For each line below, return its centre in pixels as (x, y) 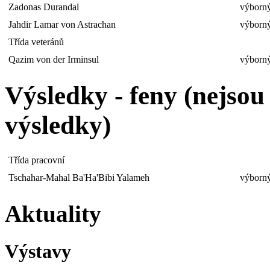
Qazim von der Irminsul (54, 59)
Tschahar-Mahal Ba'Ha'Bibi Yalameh (79, 178)
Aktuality (53, 213)
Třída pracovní (36, 160)
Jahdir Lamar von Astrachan (62, 24)
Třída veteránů (36, 42)
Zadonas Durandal (44, 7)
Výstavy (38, 251)
